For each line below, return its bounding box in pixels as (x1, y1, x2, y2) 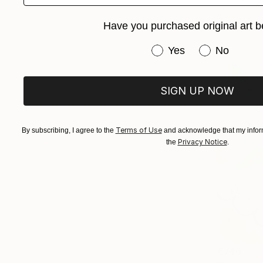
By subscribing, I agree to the (21, 126, 116, 134)
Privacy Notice (177, 137, 227, 146)
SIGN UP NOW (160, 85, 234, 97)
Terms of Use (115, 126, 162, 134)
